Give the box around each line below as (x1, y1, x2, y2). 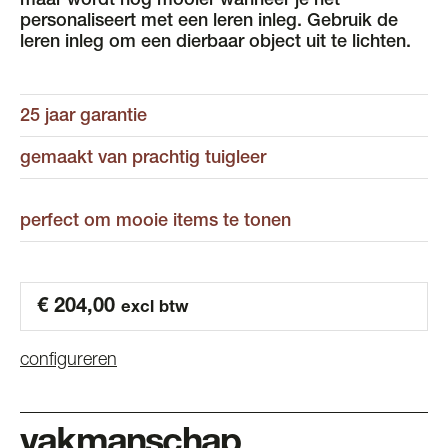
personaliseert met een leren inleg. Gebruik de (20, 12, 398, 31)
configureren (20, 351, 117, 370)
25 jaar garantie (20, 107, 147, 126)
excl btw (121, 299, 189, 317)
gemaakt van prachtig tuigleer (20, 149, 266, 168)
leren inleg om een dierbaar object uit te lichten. (20, 33, 411, 52)
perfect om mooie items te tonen (20, 212, 291, 231)
